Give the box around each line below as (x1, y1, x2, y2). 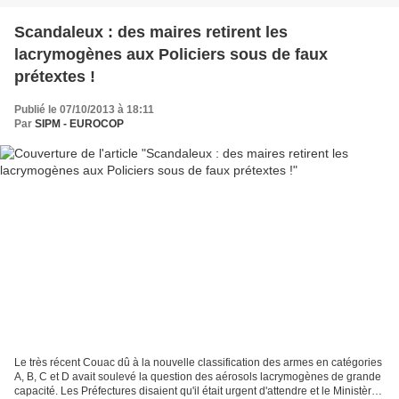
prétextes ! (14, 68, 95, 86)
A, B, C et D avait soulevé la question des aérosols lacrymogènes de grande (14, 370, 381, 383)
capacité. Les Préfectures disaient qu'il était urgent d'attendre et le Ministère (14, 384, 378, 397)
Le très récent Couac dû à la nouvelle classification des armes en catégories (14, 355, 382, 369)
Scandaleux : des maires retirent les (14, 23, 288, 42)
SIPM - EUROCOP (35, 118, 124, 131)
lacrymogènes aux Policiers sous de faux (14, 45, 328, 64)
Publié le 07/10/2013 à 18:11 (14, 103, 154, 117)
